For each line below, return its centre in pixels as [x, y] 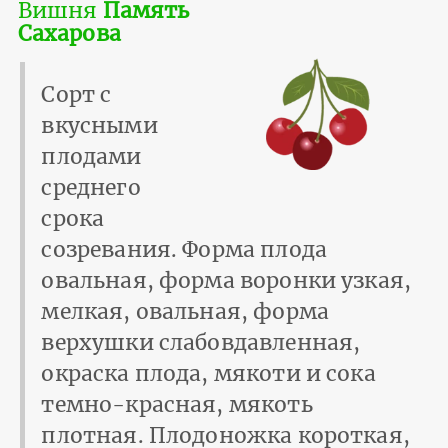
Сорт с [76, 94]
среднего [91, 187]
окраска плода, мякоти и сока [208, 373]
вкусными [99, 125]
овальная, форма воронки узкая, [226, 280]
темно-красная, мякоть [177, 404]
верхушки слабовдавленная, [201, 342]
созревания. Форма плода [184, 249]
